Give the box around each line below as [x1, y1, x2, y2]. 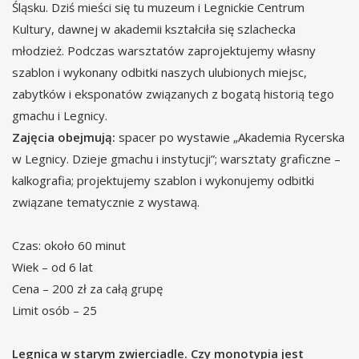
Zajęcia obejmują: [12, 129, 115, 146]
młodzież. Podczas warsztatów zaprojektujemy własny [12, 42, 316, 59]
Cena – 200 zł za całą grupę [12, 280, 163, 297]
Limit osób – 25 [12, 302, 97, 319]
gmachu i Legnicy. [12, 107, 107, 124]
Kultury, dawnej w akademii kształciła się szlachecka [12, 21, 296, 38]
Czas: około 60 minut [12, 237, 126, 254]
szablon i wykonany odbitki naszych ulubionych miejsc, [12, 64, 307, 81]
